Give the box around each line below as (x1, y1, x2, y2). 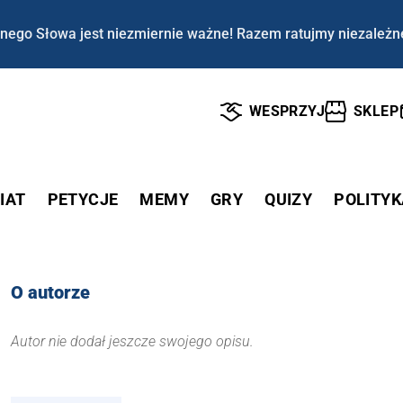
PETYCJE (47, 189, 119, 209)
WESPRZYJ (248, 103, 325, 121)
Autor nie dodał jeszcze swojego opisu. (11, 332, 254, 350)
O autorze (11, 281, 90, 303)
